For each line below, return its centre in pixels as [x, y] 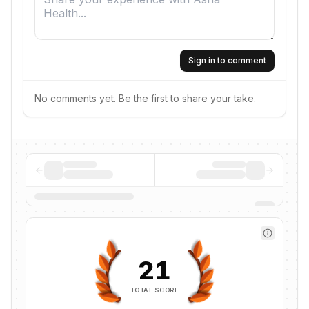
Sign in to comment [227, 60]
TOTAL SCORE [154, 290]
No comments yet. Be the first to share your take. [145, 98]
